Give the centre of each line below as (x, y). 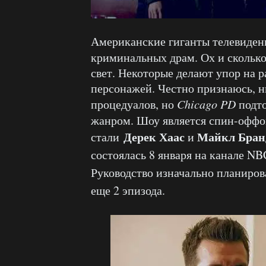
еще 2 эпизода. (128, 190)
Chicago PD (206, 104)
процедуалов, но (134, 104)
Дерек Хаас (154, 137)
